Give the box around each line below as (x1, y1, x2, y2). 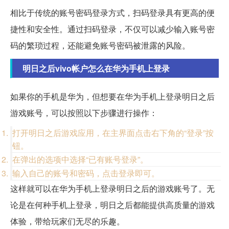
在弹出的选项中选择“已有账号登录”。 (12, 153, 148, 166)
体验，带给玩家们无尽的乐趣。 (10, 215, 125, 227)
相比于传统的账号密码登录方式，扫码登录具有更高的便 (10, 7, 215, 19)
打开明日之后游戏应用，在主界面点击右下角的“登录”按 (12, 127, 214, 139)
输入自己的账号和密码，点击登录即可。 (12, 167, 159, 179)
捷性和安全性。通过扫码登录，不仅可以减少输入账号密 (10, 23, 215, 35)
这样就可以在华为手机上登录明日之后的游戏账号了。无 (10, 182, 215, 195)
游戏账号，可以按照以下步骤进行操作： (10, 107, 157, 119)
